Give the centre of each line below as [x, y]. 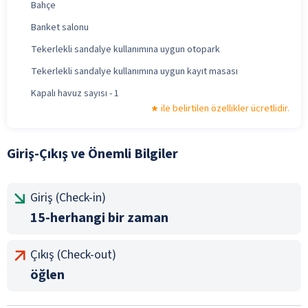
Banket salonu [60, 27]
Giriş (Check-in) [68, 197]
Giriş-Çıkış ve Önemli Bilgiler [92, 154]
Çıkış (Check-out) [73, 254]
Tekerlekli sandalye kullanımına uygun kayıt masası [134, 71]
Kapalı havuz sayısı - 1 [75, 93]
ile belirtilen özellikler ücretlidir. [225, 108]
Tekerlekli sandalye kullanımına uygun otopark [125, 49]
